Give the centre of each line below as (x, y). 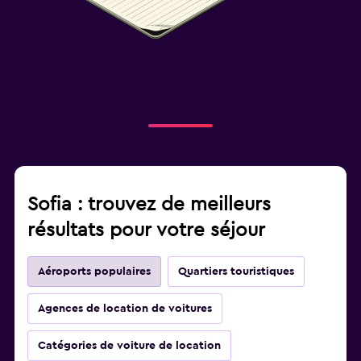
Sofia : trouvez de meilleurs (149, 205)
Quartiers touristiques (236, 272)
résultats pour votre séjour (146, 231)
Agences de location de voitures (125, 309)
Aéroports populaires (94, 272)
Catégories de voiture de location (129, 346)
